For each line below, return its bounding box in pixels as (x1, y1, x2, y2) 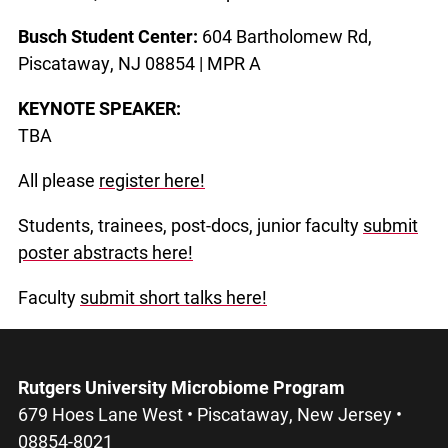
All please (18, 168, 99, 193)
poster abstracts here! (18, 240, 193, 265)
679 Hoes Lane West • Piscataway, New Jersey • (18, 402, 402, 427)
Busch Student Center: (18, 24, 202, 49)
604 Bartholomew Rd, (202, 24, 372, 49)
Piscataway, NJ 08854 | (18, 51, 207, 76)
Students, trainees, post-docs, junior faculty (18, 213, 363, 238)
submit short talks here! (80, 285, 267, 310)
